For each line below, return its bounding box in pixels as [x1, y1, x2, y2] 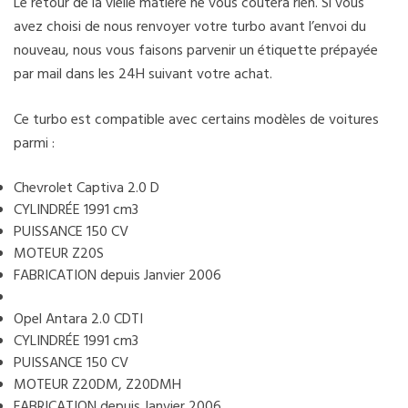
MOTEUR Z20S [14, 241, 104, 266]
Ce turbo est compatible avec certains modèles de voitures [14, 107, 379, 132]
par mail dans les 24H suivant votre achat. [14, 62, 272, 87]
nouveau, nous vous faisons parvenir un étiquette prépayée [14, 38, 378, 63]
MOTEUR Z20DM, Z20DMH [14, 372, 181, 397]
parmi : [14, 131, 55, 156]
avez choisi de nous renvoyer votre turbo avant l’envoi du [14, 15, 366, 39]
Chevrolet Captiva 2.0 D [14, 176, 159, 200]
